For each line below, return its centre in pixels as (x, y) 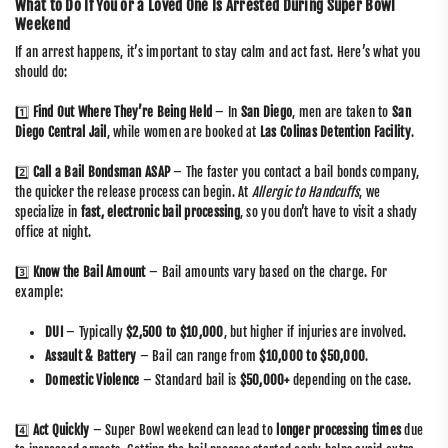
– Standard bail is (189, 379)
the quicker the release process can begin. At (133, 191)
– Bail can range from (198, 355)
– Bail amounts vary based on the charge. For (266, 271)
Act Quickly (61, 429)
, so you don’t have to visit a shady (328, 211)
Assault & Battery (91, 355)
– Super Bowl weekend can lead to (183, 429)
